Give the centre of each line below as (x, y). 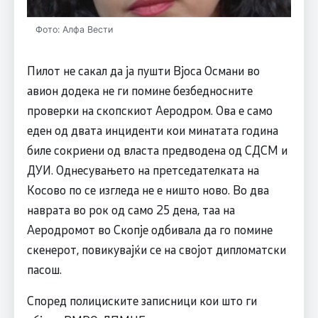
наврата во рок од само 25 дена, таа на (131, 210)
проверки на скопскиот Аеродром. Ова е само (149, 110)
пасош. (44, 269)
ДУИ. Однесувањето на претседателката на (143, 170)
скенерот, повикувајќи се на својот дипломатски (156, 250)
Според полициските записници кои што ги (142, 301)
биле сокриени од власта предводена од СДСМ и (157, 150)
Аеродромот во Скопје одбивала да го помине (149, 230)
